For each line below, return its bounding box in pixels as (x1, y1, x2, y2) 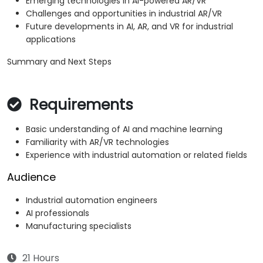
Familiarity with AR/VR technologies (26, 136, 169, 149)
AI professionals (26, 207, 89, 220)
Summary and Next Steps (7, 56, 112, 68)
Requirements (25, 95, 133, 116)
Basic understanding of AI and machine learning (26, 123, 222, 136)
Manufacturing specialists (26, 220, 131, 232)
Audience (7, 170, 56, 185)
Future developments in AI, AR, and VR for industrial (26, 21, 233, 33)
